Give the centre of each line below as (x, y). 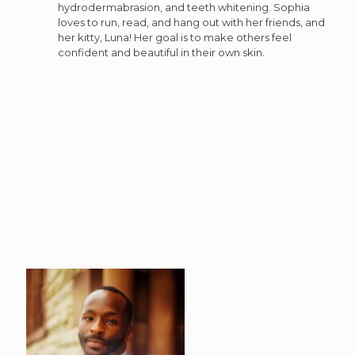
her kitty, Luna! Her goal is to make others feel (175, 37)
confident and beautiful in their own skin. (162, 52)
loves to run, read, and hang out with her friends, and (191, 22)
